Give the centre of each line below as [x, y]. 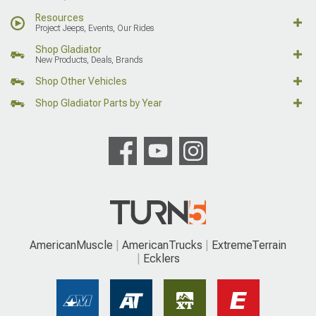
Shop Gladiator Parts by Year [99, 103]
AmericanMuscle [71, 245]
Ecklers [161, 259]
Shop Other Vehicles [81, 81]
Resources [60, 18]
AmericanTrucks [162, 245]
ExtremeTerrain [249, 245]
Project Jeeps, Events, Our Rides [95, 29]
